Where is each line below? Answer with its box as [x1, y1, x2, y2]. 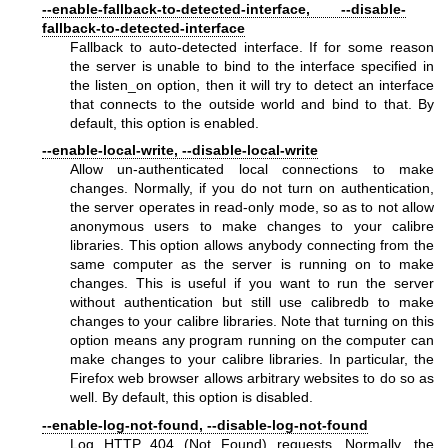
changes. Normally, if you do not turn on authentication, [70, 180, 434, 197]
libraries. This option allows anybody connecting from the [70, 237, 434, 254]
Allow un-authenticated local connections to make [70, 161, 434, 178]
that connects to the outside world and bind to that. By [70, 95, 434, 112]
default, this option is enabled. [70, 114, 259, 131]
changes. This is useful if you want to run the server [70, 275, 434, 292]
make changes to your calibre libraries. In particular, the [70, 351, 434, 368]
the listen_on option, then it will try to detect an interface [70, 76, 434, 93]
